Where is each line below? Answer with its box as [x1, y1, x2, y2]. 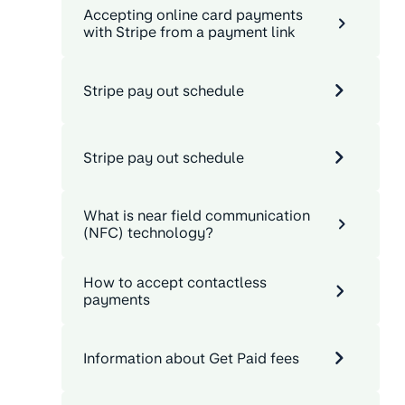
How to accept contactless [83, 274, 267, 292]
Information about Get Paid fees [83, 349, 299, 367]
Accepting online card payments [83, 6, 303, 24]
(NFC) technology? [83, 224, 213, 242]
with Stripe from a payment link [83, 24, 296, 42]
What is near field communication [83, 207, 310, 225]
